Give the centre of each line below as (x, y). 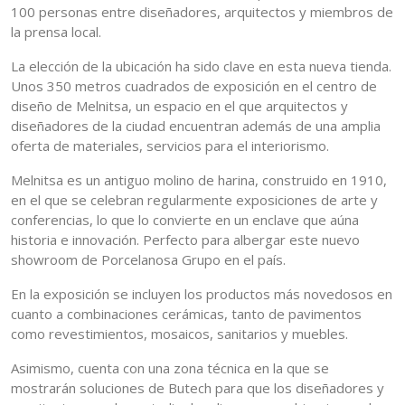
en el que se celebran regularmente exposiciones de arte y (194, 200)
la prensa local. (56, 32)
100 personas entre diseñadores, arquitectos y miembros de (202, 12)
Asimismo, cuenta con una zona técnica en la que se (170, 368)
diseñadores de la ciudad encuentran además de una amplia (196, 126)
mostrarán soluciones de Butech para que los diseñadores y (198, 388)
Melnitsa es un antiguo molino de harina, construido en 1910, (199, 180)
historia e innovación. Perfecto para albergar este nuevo (185, 240)
